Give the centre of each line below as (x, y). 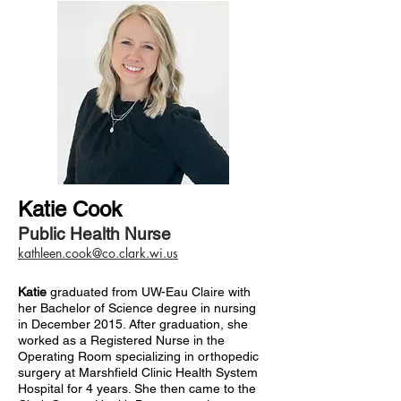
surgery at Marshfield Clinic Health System (138, 372)
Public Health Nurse (94, 234)
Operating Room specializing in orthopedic (138, 356)
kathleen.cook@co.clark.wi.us (98, 253)
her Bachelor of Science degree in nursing (137, 308)
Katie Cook (70, 209)
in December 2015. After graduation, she (133, 324)
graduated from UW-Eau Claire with (150, 292)
